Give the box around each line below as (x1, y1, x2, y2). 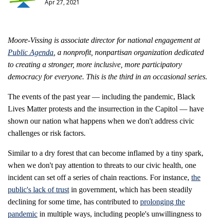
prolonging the (140, 198, 185, 206)
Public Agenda (8, 48, 54, 57)
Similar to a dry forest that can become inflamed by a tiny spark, (8, 149, 203, 158)
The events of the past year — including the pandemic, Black (8, 92, 195, 101)
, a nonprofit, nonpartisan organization (54, 48, 174, 57)
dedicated (174, 48, 204, 57)
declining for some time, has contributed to (8, 198, 140, 206)
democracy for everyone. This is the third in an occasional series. (8, 73, 207, 81)
